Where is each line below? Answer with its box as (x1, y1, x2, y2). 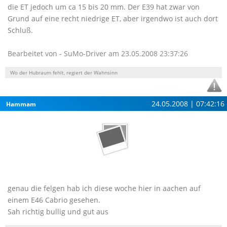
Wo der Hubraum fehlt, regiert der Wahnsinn (10, 69, 118, 76)
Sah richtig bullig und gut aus (8, 207, 108, 216)
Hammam (6, 100, 36, 108)
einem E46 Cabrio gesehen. (8, 195, 100, 205)
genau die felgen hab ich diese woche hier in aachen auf (8, 183, 201, 193)
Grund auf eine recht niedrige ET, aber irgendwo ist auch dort (8, 14, 218, 23)
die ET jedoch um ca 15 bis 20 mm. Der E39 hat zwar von (8, 2, 200, 12)
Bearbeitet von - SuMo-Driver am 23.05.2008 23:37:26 (8, 49, 188, 58)
